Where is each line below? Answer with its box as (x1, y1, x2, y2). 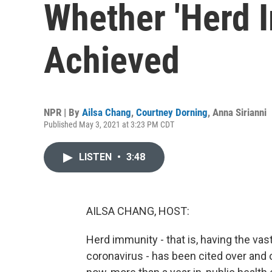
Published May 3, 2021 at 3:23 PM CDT (44, 120, 174, 129)
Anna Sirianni (212, 106, 267, 118)
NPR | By (44, 106, 82, 118)
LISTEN (79, 151, 114, 163)
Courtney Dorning (136, 106, 208, 118)
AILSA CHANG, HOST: (86, 205, 189, 217)
